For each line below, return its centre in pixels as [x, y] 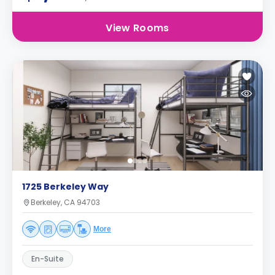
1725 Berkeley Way [65, 187]
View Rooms [137, 28]
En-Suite [48, 259]
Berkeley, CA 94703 [65, 202]
